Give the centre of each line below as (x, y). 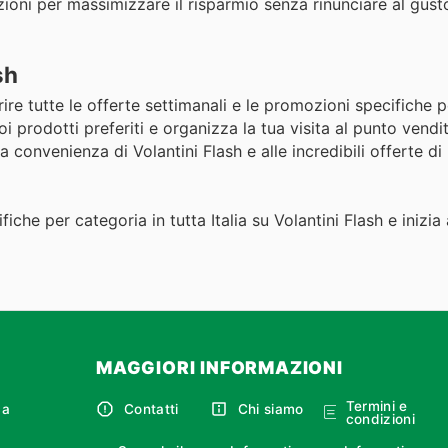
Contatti (151, 408)
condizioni (380, 419)
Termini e (376, 406)
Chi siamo (270, 408)
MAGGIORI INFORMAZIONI (219, 368)
